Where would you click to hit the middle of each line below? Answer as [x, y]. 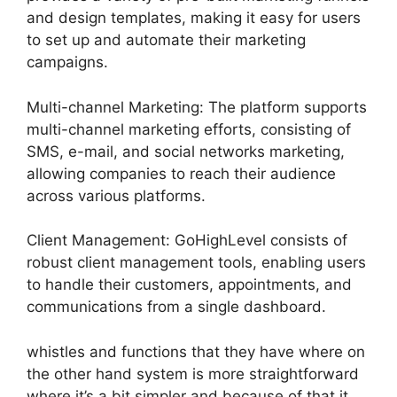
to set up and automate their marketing [166, 40]
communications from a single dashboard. [176, 307]
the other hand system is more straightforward [193, 374]
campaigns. [67, 62]
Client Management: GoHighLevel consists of [187, 240]
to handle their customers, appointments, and [189, 284]
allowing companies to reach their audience [181, 173]
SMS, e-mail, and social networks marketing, [186, 151]
